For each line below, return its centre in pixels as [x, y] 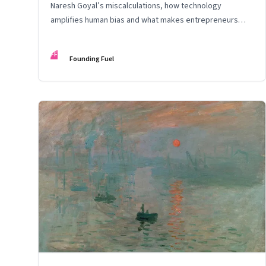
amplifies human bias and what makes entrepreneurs [144, 20]
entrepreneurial [78, 35]
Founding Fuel [92, 59]
